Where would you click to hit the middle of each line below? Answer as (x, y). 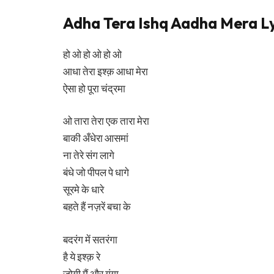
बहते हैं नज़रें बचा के (97, 207)
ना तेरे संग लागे (89, 155)
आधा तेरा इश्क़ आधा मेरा (106, 71)
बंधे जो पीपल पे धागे (96, 172)
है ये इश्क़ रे (82, 256)
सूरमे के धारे (83, 190)
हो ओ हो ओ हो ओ (92, 54)
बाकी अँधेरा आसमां (96, 138)
